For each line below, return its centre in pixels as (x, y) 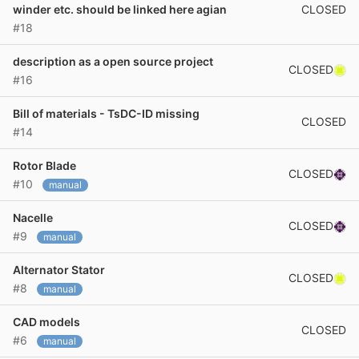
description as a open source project (113, 61)
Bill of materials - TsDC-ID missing (106, 113)
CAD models (46, 322)
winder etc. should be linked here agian (120, 9)
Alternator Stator (59, 270)
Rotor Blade (44, 165)
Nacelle (33, 218)
